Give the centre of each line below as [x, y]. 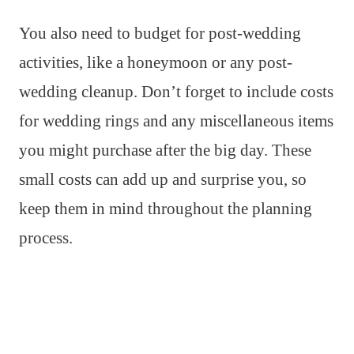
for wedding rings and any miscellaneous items [176, 121]
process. [46, 238]
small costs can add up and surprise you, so [163, 180]
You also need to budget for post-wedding [160, 34]
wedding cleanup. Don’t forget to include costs [176, 92]
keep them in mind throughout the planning [166, 209]
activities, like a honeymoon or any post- [156, 63]
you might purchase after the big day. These [165, 151]
